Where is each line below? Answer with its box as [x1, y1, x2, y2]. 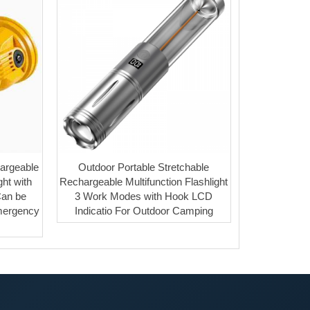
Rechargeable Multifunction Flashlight [60, 176, 228, 188]
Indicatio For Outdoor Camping [74, 205, 213, 217]
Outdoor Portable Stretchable [78, 161, 210, 174]
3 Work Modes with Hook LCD [75, 190, 213, 203]
